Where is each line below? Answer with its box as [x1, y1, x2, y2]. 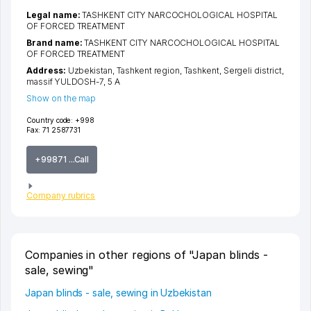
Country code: [26, 115, 74, 124]
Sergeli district [223, 65, 282, 76]
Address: [26, 65, 68, 76]
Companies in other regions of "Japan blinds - [25, 248, 268, 262]
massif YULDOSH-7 [26, 76, 104, 87]
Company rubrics [26, 190, 96, 201]
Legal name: [26, 9, 83, 20]
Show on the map [26, 92, 96, 103]
